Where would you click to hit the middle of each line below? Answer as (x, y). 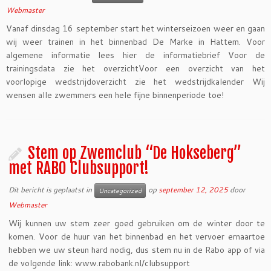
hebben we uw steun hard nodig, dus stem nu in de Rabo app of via (137, 250)
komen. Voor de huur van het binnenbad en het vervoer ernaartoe (137, 237)
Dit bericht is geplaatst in (51, 189)
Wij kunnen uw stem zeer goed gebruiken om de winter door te (137, 223)
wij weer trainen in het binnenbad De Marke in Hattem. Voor (135, 42)
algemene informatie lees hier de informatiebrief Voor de (135, 55)
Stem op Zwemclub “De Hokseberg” (135, 153)
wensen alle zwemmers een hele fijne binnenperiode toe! (115, 95)
